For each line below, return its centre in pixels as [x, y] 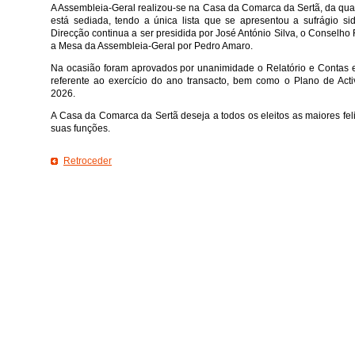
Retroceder [88, 160]
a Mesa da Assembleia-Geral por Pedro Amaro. [152, 46]
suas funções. [80, 128]
